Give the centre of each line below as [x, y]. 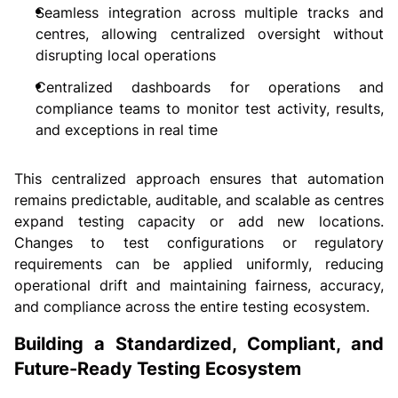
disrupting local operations [126, 55]
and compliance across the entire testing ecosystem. [192, 306]
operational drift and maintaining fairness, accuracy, [199, 285]
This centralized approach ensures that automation [199, 178]
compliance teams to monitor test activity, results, [210, 108]
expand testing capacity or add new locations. [199, 221]
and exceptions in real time [127, 129]
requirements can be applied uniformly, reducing [199, 263]
